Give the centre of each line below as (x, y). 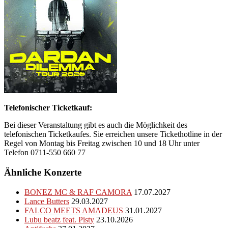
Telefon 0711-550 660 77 (45, 153)
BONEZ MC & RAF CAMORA (78, 192)
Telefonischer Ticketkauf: (48, 108)
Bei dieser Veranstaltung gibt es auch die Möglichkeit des (96, 125)
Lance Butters (47, 201)
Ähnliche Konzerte (43, 172)
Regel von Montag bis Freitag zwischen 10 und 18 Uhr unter (102, 144)
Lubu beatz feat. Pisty (59, 219)
